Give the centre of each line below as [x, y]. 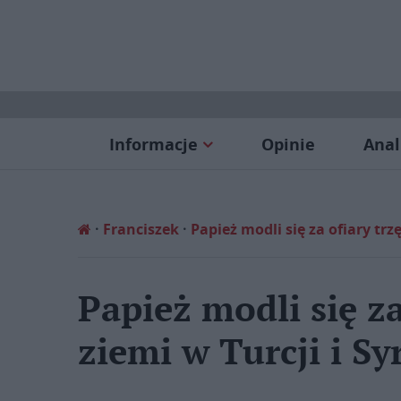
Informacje [153, 145]
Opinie [288, 145]
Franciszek [141, 229]
